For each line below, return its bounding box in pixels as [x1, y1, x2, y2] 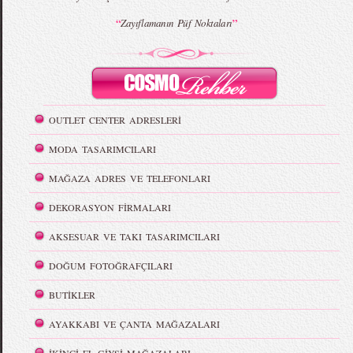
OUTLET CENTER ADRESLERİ [49, 113, 182, 127]
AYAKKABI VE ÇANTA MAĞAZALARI [49, 318, 221, 331]
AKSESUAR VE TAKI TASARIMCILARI [49, 230, 221, 243]
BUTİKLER [49, 288, 96, 302]
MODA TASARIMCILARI [49, 143, 157, 156]
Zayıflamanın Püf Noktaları [121, 16, 232, 31]
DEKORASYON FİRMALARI [49, 201, 172, 214]
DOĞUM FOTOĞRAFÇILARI [49, 259, 173, 273]
